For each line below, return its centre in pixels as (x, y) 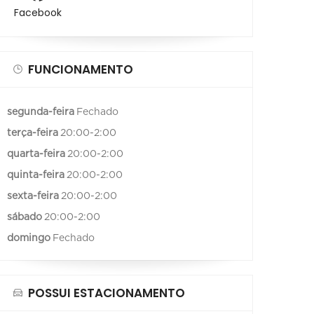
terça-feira (33, 133)
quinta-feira (36, 175)
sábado (25, 217)
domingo (29, 238)
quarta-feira (36, 154)
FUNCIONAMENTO (81, 69)
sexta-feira (33, 196)
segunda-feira (41, 112)
